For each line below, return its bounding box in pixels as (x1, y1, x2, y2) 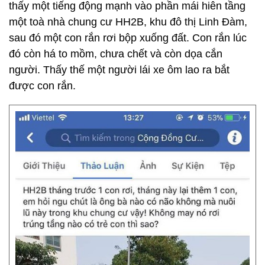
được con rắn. (9, 80, 76, 92)
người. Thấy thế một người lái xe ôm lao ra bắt (9, 64, 230, 76)
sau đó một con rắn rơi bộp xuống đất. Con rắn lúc (9, 32, 247, 44)
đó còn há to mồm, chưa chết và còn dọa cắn (9, 48, 222, 60)
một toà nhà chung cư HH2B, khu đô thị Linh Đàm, (9, 16, 247, 28)
